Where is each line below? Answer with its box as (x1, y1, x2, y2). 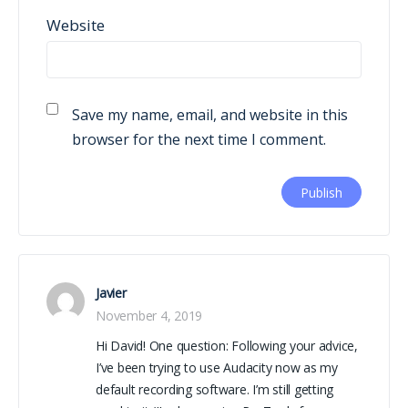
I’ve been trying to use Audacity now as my (96, 358, 338, 376)
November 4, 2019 (96, 306, 203, 324)
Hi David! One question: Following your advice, (96, 336, 358, 354)
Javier (96, 283, 127, 301)
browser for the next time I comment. (72, 128, 326, 149)
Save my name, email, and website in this (72, 104, 348, 125)
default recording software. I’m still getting (96, 380, 334, 398)
